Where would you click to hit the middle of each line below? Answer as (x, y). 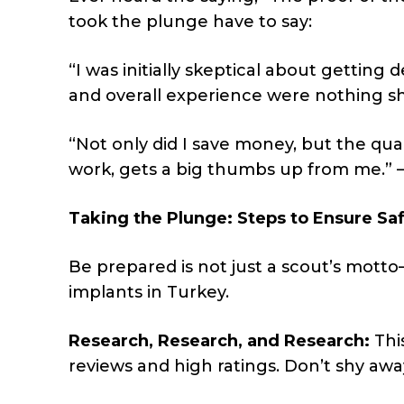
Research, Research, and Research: (219, 340)
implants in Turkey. (149, 292)
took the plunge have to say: (190, 21)
